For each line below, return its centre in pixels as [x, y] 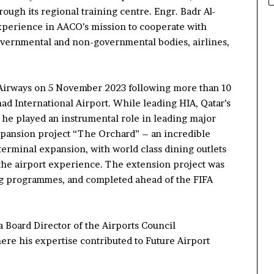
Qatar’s [216, 103]
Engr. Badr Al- [185, 11]
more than [197, 87]
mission [109, 26]
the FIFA [194, 179]
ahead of [156, 179]
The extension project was [165, 164]
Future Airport [178, 240]
